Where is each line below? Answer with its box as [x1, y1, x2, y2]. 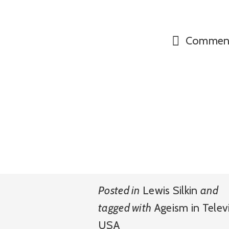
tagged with [98, 200, 152, 214]
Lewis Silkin [143, 183, 198, 197]
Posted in [98, 183, 140, 197]
